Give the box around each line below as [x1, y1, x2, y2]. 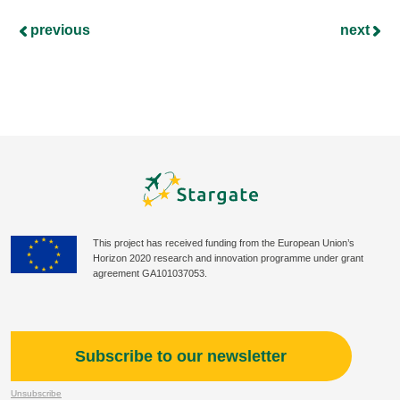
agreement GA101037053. [93, 268, 207, 279]
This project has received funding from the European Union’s [93, 237, 354, 249]
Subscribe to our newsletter [75, 347, 287, 366]
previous [27, 22, 90, 37]
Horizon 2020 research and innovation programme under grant [93, 253, 363, 264]
